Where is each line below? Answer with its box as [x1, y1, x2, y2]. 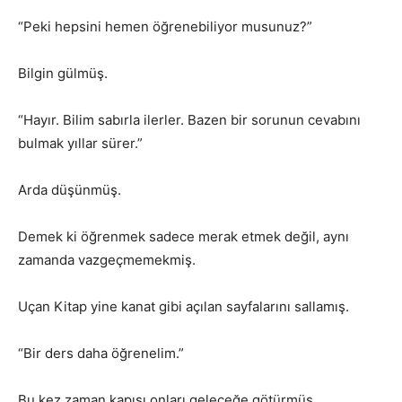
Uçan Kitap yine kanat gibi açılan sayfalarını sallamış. [18, 298, 349, 316]
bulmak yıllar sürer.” [18, 135, 143, 153]
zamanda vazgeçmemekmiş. [18, 251, 196, 269]
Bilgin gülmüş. [18, 65, 108, 83]
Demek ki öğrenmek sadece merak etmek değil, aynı [18, 228, 349, 246]
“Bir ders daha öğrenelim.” [18, 345, 184, 363]
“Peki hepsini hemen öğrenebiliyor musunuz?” [18, 18, 312, 36]
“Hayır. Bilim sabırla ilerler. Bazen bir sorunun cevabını [18, 111, 361, 129]
